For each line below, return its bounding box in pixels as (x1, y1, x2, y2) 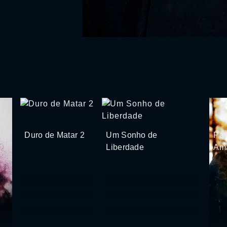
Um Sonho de (106, 130, 158, 139)
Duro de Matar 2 (24, 130, 85, 139)
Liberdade (106, 142, 144, 152)
